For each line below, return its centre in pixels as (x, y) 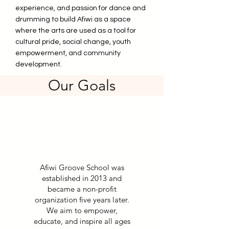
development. (39, 64)
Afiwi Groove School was (82, 167)
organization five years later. (82, 200)
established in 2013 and (82, 178)
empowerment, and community (68, 53)
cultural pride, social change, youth (73, 42)
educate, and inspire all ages (82, 221)
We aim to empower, (82, 210)
